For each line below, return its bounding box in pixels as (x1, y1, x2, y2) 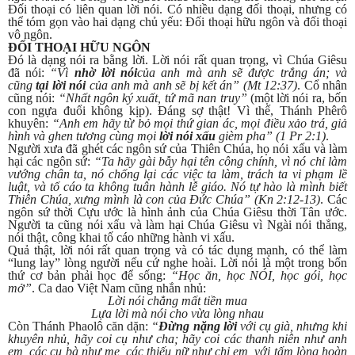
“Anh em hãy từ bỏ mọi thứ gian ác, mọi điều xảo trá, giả (52, 116, 347, 131)
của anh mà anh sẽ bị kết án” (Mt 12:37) (86, 78, 298, 93)
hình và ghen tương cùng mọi (8, 129, 159, 143)
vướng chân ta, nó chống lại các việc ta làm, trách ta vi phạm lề (8, 167, 347, 181)
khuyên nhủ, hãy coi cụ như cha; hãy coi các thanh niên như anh (8, 332, 347, 346)
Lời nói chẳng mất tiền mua (108, 294, 247, 308)
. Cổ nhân (297, 78, 348, 93)
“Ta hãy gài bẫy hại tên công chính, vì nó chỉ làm (94, 155, 348, 169)
